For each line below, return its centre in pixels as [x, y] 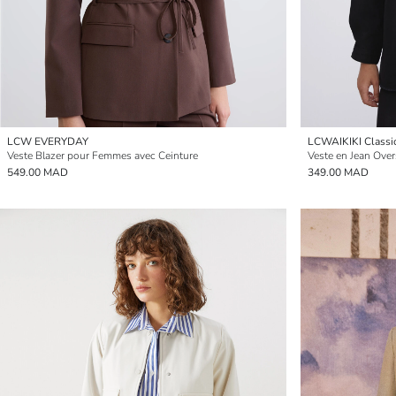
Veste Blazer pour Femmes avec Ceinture [103, 156]
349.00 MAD [338, 172]
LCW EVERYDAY [48, 141]
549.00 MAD [38, 172]
